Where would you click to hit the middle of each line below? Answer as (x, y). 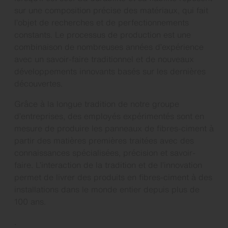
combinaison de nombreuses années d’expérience (109, 47)
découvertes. (38, 83)
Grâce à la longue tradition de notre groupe (97, 104)
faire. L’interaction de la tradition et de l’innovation (108, 165)
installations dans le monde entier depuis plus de (107, 189)
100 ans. (30, 202)
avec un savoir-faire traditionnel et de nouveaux (104, 59)
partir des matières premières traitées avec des (104, 140)
